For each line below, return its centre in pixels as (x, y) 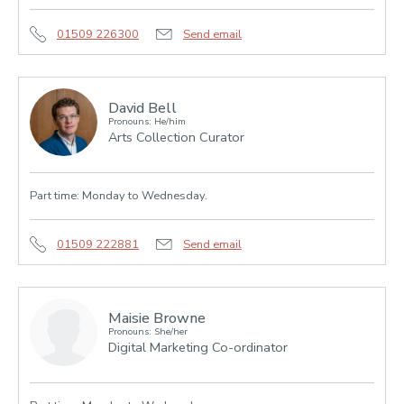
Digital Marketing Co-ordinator (198, 347)
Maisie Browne (157, 319)
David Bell (142, 109)
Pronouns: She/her (148, 331)
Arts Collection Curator (176, 137)
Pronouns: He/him (147, 121)
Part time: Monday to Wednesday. (119, 196)
